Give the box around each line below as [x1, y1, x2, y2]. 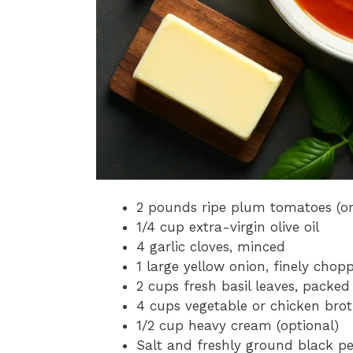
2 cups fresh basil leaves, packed [136, 278, 350, 295]
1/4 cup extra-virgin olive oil [136, 219, 319, 236]
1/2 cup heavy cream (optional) [136, 318, 339, 334]
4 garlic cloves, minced [136, 239, 285, 255]
